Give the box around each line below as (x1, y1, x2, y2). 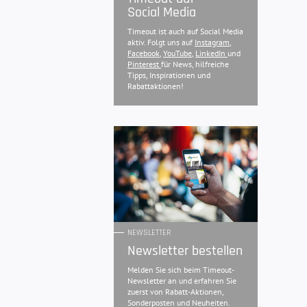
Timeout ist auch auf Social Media (127, 26, 243, 37)
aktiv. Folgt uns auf (127, 37, 195, 48)
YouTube (163, 48, 192, 59)
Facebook (127, 48, 160, 59)
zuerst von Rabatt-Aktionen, (127, 286, 223, 297)
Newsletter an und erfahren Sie (127, 275, 236, 286)
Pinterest (127, 59, 161, 70)
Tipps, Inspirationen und (127, 70, 210, 81)
